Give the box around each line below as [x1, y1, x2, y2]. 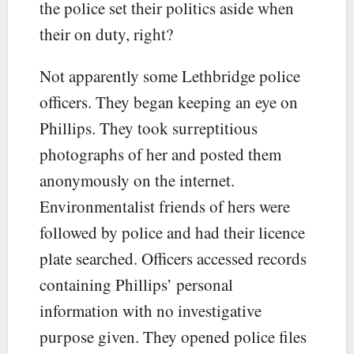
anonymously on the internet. [40, 168, 235, 191]
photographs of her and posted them [40, 142, 281, 165]
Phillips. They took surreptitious [40, 116, 258, 139]
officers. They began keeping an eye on [40, 90, 298, 113]
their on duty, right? [40, 22, 173, 45]
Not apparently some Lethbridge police [40, 64, 300, 87]
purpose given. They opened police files [40, 325, 307, 348]
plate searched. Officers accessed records [40, 247, 307, 269]
